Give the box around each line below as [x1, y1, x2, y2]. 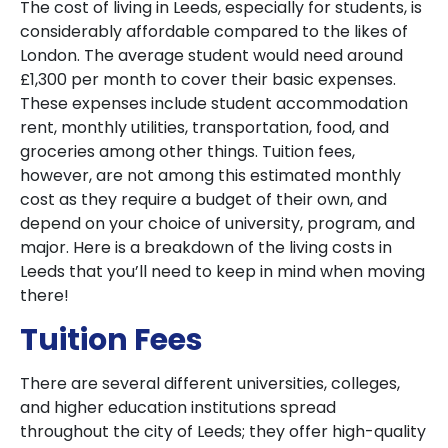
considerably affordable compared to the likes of [20, 20, 408, 43]
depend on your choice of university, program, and [20, 212, 415, 235]
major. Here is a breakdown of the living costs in [20, 236, 392, 259]
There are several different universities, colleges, [20, 372, 400, 395]
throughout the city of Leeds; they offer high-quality [20, 420, 426, 443]
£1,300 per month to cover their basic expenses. [20, 68, 396, 91]
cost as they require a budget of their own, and [20, 188, 387, 211]
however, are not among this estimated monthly [20, 164, 401, 187]
